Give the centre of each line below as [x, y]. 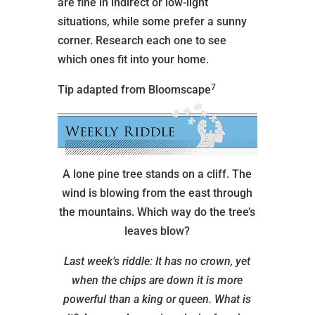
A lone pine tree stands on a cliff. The [157, 174]
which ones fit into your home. [134, 59]
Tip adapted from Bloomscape [134, 90]
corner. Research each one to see [142, 40]
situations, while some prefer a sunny [152, 21]
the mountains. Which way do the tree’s [157, 212]
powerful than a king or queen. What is [157, 299]
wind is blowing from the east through [157, 193]
